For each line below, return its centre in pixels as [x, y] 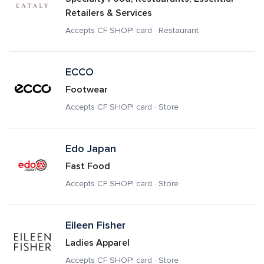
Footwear [86, 90]
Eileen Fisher [95, 225]
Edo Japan [90, 148]
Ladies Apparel [97, 243]
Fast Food [88, 166]
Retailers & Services [108, 13]
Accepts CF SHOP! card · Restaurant [132, 31]
